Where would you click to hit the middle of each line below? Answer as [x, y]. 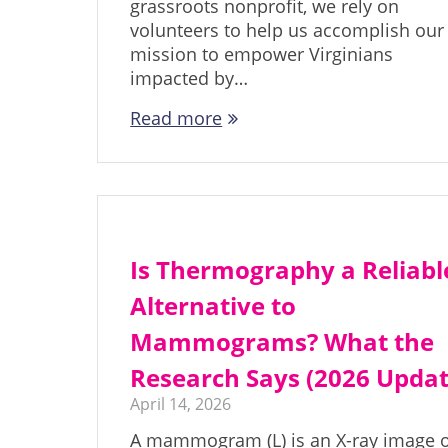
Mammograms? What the [282, 342]
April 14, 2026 [181, 404]
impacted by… [189, 78]
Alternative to [213, 306]
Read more [176, 118]
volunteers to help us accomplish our [287, 30]
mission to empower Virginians [262, 54]
